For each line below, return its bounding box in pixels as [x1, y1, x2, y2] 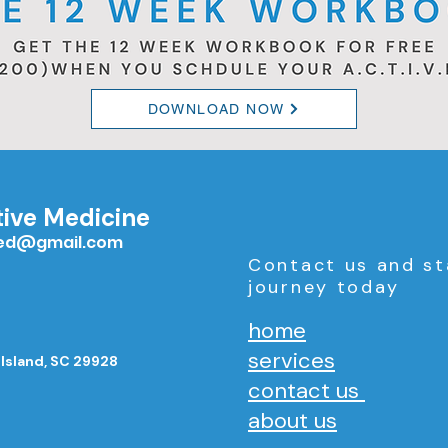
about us [248, 405, 337, 435]
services [248, 345, 335, 375]
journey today [248, 274, 401, 299]
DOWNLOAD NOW [147, 100, 285, 117]
